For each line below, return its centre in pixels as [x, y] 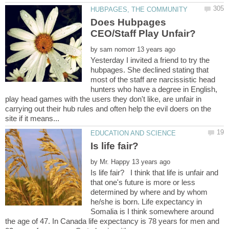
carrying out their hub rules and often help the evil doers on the [108, 108]
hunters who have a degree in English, [154, 89]
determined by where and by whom [149, 192]
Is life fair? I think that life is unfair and [155, 173]
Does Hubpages [129, 22]
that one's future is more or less [143, 182]
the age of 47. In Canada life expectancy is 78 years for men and [112, 221]
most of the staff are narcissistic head [153, 79]
